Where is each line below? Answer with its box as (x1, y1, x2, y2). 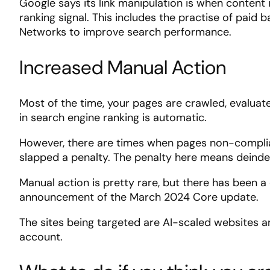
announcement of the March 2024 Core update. (19, 189, 259, 204)
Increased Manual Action (19, 54, 226, 80)
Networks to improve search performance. (19, 25, 231, 40)
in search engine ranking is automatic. (19, 110, 207, 125)
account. (19, 229, 63, 244)
